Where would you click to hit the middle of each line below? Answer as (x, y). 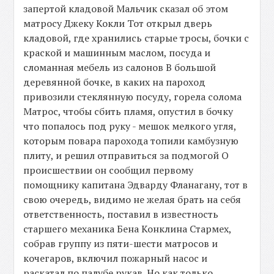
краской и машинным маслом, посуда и (117, 53)
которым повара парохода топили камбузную (131, 141)
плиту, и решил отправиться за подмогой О (126, 156)
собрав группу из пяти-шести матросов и (121, 244)
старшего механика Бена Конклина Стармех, (128, 229)
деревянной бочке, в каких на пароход (115, 82)
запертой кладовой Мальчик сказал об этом (126, 9)
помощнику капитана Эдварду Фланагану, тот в (136, 185)
